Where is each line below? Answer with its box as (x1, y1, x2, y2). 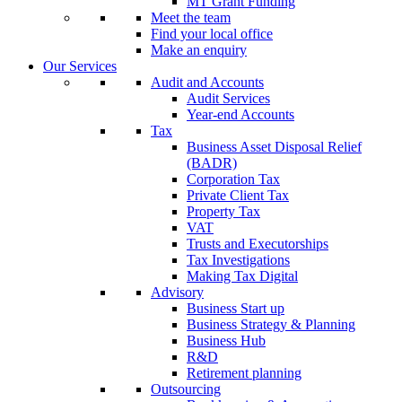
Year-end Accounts (187, 107, 294, 122)
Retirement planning (187, 365, 301, 380)
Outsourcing (151, 381, 221, 397)
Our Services (43, 58, 117, 74)
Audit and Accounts (151, 74, 264, 90)
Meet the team (151, 10, 231, 25)
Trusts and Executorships (187, 236, 328, 251)
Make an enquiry (151, 42, 247, 57)
